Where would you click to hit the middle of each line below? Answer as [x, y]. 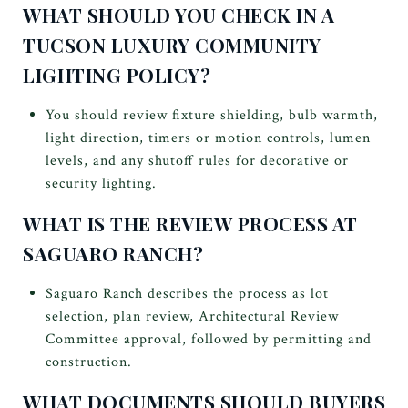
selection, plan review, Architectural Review [192, 316]
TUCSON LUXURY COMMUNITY [172, 44]
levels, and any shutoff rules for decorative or [197, 160]
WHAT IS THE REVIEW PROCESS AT [190, 223]
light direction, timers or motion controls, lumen [208, 138]
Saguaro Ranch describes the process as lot [187, 293]
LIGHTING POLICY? [117, 74]
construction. [88, 362]
